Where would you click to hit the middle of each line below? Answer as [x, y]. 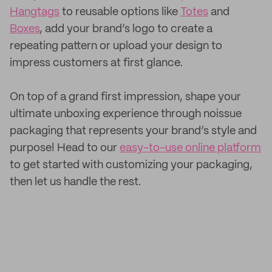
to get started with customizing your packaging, [131, 165]
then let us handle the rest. [75, 182]
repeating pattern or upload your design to [116, 46]
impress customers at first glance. [96, 63]
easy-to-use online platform [190, 148]
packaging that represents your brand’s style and [133, 131]
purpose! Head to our [65, 148]
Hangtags [35, 12]
